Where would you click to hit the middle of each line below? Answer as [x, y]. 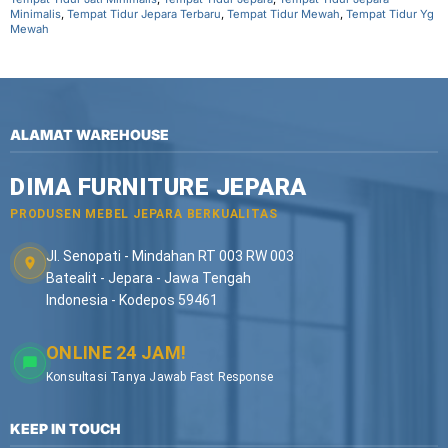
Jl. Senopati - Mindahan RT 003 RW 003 [170, 256]
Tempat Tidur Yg [390, 13]
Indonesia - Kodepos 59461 [132, 300]
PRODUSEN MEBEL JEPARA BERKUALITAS [144, 214]
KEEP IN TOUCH [65, 428]
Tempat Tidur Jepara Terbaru [144, 13]
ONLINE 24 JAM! [116, 352]
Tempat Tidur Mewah [283, 13]
